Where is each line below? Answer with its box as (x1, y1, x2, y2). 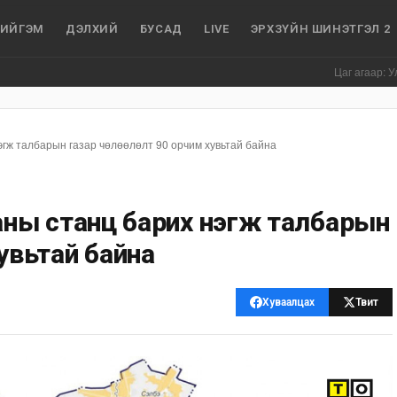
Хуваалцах (262, 296, 315, 308)
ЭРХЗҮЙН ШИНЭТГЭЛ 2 (250, 21, 391, 35)
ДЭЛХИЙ (65, 21, 119, 35)
